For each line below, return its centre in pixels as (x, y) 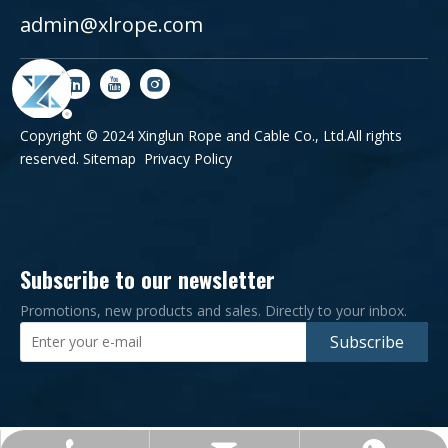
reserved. (51, 159)
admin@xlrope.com (111, 25)
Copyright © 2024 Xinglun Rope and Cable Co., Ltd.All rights (211, 136)
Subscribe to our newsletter (147, 279)
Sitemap (109, 159)
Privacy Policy (188, 159)
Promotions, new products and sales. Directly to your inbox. (213, 311)
